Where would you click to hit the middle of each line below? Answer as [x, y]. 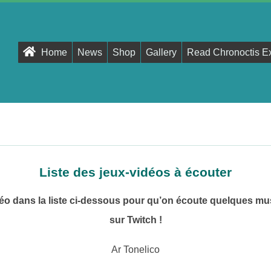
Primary [79, 51]
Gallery [161, 52]
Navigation [86, 70]
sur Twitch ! [135, 220]
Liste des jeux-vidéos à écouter [135, 172]
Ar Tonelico [135, 250]
